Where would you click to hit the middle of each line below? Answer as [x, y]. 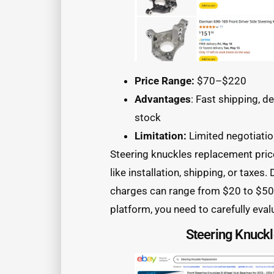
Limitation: [161, 135]
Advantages [163, 99]
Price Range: [165, 80]
